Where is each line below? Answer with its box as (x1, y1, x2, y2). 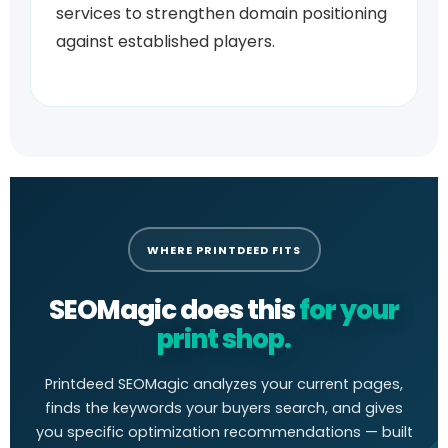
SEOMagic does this (49, 292, 299, 329)
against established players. (56, 30, 275, 54)
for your (299, 292, 399, 329)
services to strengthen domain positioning (56, 2, 387, 26)
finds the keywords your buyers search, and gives (45, 398, 403, 419)
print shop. (157, 321, 291, 358)
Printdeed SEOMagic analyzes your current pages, (45, 374, 403, 395)
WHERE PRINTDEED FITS (147, 241, 301, 258)
